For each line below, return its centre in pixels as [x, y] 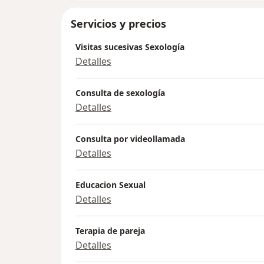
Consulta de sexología [120, 93]
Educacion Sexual [110, 185]
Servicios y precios [118, 24]
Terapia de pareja [110, 231]
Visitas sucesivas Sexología [130, 47]
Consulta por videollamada [130, 139]
